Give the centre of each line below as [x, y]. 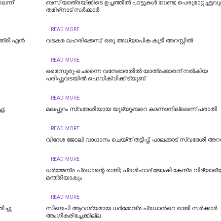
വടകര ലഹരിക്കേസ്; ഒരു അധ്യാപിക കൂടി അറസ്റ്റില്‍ [119, 41]
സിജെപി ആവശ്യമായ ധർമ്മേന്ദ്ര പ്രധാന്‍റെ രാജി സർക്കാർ [131, 208]
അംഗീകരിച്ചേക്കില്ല [73, 216]
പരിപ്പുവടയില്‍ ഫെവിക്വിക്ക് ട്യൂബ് [95, 79]
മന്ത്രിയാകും [64, 178]
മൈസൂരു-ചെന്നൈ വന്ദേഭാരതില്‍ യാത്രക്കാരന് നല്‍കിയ [127, 71]
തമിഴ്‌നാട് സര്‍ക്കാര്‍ [72, 10]
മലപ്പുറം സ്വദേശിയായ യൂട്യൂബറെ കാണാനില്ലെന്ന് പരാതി [131, 109]
